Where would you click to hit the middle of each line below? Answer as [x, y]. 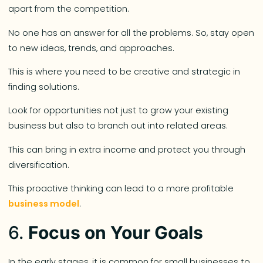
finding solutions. [44, 87]
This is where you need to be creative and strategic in [124, 72]
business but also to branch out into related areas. [119, 126]
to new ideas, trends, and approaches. [93, 48]
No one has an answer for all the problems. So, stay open [131, 33]
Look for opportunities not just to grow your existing [119, 111]
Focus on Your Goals [116, 232]
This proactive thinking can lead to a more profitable [121, 189]
